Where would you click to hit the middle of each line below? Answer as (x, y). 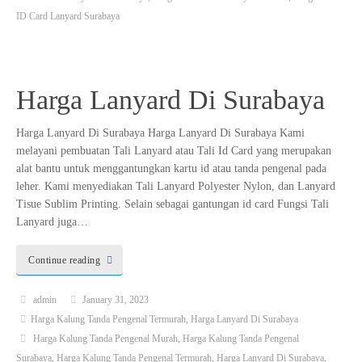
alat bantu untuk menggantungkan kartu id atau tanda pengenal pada (171, 169)
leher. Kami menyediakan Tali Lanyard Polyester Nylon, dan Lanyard (176, 187)
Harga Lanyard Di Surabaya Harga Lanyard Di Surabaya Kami (160, 133)
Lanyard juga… (52, 222)
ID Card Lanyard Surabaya (68, 16)
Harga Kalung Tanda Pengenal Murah (105, 338)
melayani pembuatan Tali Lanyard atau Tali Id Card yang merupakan (174, 151)
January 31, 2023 (116, 299)
